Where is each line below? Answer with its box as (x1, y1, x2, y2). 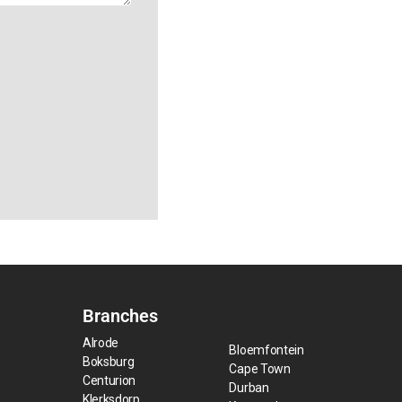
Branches (82, 305, 158, 328)
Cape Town (229, 362, 291, 377)
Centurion (82, 373, 136, 389)
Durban (229, 380, 269, 396)
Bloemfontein (229, 343, 304, 358)
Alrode (82, 336, 119, 351)
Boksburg (82, 354, 135, 370)
